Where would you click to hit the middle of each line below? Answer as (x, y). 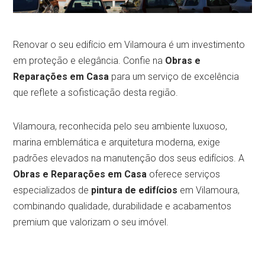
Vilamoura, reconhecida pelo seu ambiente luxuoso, (120, 126)
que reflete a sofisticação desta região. (96, 92)
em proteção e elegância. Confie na (89, 60)
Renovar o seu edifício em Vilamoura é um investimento (129, 44)
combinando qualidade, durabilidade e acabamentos (122, 206)
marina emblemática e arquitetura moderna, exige (117, 142)
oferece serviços (184, 174)
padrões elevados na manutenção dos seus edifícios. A (129, 158)
